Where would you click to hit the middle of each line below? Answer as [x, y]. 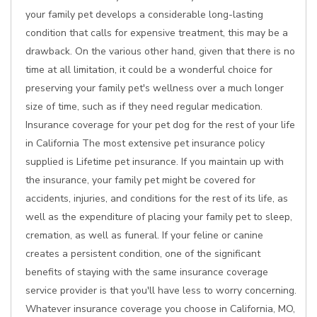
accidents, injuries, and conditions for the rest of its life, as [157, 198]
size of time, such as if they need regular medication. [144, 106]
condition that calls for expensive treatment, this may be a [157, 33]
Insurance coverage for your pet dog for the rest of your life [160, 125]
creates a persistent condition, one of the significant [143, 254]
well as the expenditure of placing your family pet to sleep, [159, 217]
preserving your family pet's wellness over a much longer [155, 88]
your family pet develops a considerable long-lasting [144, 15]
